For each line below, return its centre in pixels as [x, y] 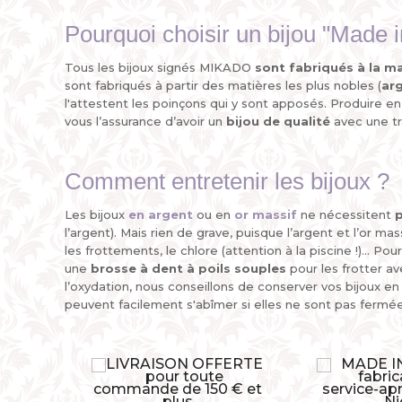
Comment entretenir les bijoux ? [227, 181]
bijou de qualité [278, 121]
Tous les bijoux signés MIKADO [160, 67]
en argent [161, 214]
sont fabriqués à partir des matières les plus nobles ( [223, 85]
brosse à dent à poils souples [188, 268]
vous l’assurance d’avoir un [145, 121]
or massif [266, 214]
